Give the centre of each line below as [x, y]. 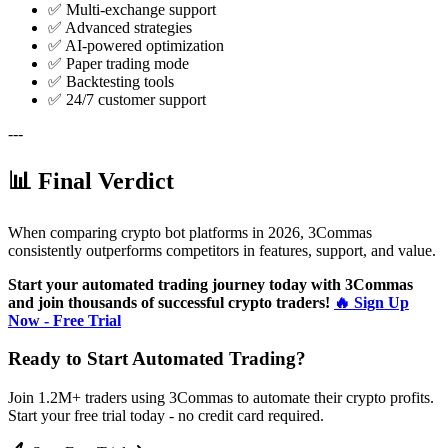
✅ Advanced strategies [120, 27]
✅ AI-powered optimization [136, 45]
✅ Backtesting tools [111, 81]
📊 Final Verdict [91, 180]
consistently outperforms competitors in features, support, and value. [222, 250]
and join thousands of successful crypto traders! [169, 302]
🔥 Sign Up [371, 302]
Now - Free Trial [64, 320]
